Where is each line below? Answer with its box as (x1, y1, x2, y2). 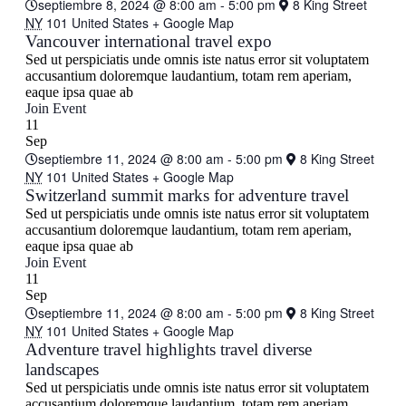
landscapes (24, 360, 99, 379)
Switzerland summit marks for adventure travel (24, 186, 349, 205)
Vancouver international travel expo (24, 32, 272, 51)
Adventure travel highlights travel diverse (24, 340, 312, 359)
